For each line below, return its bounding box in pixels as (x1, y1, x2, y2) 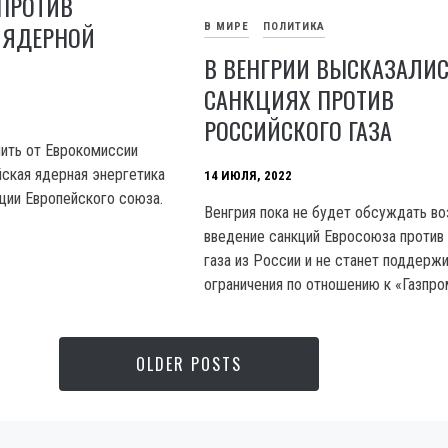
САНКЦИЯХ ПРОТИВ (204, 81, 395, 118)
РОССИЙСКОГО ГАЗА (204, 112, 393, 149)
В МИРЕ (204, 19, 250, 33)
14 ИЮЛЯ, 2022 (204, 167, 293, 183)
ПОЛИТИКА (263, 19, 326, 33)
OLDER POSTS (136, 352, 243, 377)
